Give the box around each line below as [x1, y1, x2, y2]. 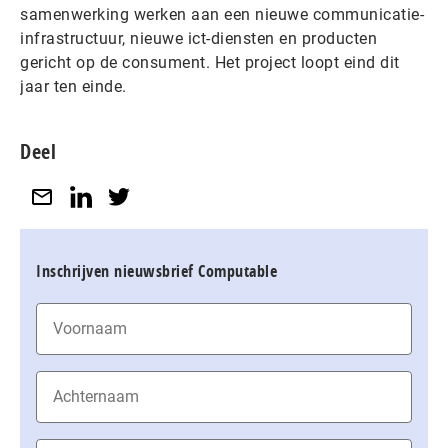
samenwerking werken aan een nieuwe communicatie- [20, 5, 424, 24]
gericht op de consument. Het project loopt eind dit [20, 53, 400, 72]
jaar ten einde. [20, 77, 127, 96]
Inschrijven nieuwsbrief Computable [36, 259, 277, 282]
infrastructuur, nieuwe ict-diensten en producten [20, 29, 377, 48]
